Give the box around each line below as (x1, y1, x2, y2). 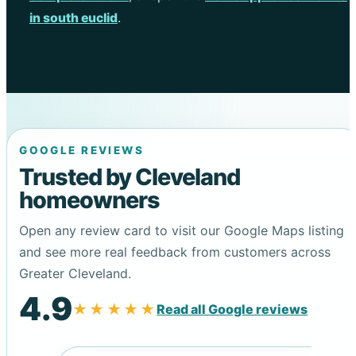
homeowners (19, 185, 161, 214)
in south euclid (29, 10, 118, 25)
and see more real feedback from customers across (19, 244, 331, 261)
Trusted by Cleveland (19, 162, 241, 191)
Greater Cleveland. (19, 265, 132, 282)
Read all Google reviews (157, 301, 308, 318)
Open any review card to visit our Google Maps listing (19, 222, 345, 239)
